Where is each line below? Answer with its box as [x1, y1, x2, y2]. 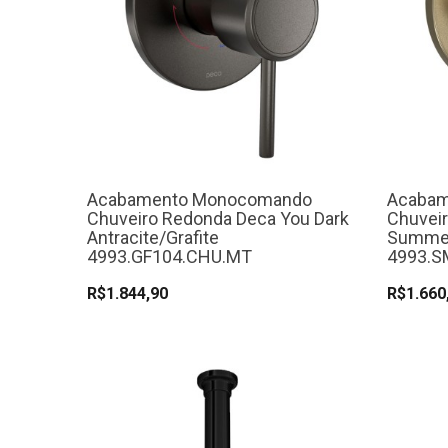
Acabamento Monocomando [87, 189, 312, 211]
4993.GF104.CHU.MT [87, 246, 252, 268]
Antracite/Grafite [87, 227, 219, 249]
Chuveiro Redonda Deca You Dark [87, 208, 349, 230]
